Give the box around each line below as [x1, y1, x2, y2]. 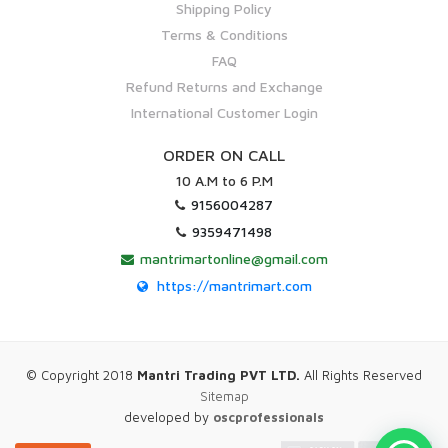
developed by [124, 408, 213, 425]
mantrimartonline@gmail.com [139, 250, 328, 268]
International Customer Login [130, 104, 318, 122]
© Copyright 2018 [26, 366, 137, 383]
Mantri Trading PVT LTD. [137, 366, 300, 383]
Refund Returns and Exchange [125, 78, 323, 96]
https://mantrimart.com [156, 277, 312, 295]
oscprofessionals [213, 408, 324, 425]
